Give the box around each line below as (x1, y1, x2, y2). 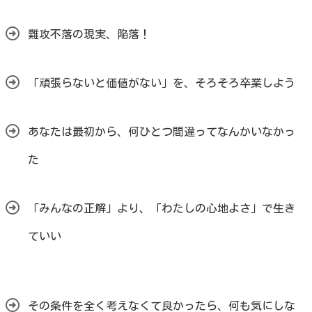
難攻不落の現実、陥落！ (28, 29, 150, 40)
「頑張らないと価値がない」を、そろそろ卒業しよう (28, 77, 295, 89)
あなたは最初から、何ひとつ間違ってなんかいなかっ (28, 126, 295, 138)
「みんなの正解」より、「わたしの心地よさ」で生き (28, 203, 295, 214)
